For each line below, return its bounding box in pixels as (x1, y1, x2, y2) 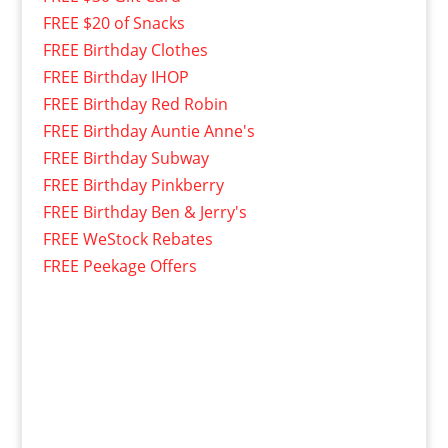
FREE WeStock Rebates (42, 228, 213, 251)
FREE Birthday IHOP (42, 66, 189, 89)
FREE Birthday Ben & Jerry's (42, 201, 247, 224)
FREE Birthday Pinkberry (42, 174, 224, 197)
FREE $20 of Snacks (42, 12, 185, 35)
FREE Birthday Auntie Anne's (42, 120, 255, 143)
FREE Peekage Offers (42, 255, 197, 278)
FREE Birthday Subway (42, 147, 209, 170)
